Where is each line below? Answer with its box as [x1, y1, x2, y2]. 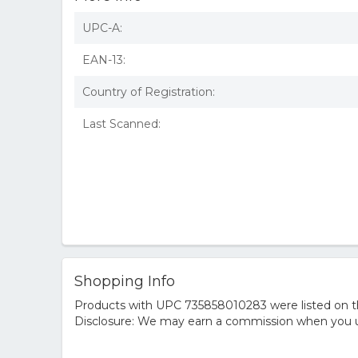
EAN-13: [82, 53, 125, 67]
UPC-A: [82, 21, 122, 35]
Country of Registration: [82, 85, 215, 99]
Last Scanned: [82, 117, 161, 131]
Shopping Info [74, 272, 175, 290]
